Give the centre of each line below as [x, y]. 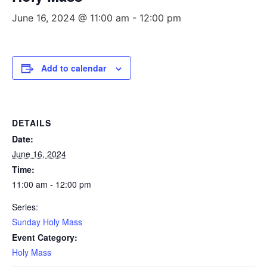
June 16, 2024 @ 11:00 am [71, 18]
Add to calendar [74, 68]
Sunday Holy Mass [47, 222]
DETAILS [32, 123]
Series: [25, 207]
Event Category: [45, 237]
